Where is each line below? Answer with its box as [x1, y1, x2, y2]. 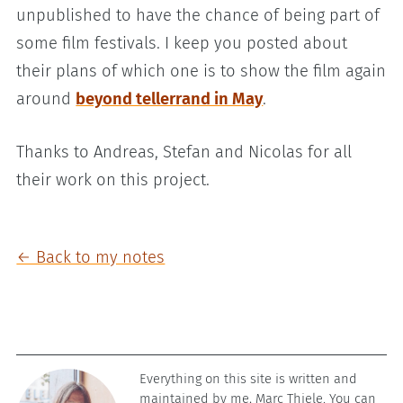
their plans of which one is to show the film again [16, 61, 387, 82]
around [16, 89, 76, 110]
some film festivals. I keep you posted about [16, 33, 348, 54]
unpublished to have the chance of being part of [16, 5, 381, 26]
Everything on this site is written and [139, 370, 357, 387]
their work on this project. [16, 169, 210, 190]
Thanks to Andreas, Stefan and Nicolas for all [16, 141, 353, 162]
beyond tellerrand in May [76, 89, 264, 110]
